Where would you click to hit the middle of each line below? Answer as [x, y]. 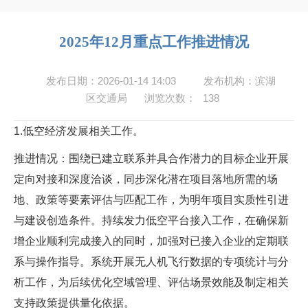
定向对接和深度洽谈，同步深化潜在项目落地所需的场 [146, 179]
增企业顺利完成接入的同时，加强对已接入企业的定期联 [151, 241]
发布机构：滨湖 [240, 81]
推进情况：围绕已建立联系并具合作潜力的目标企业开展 [151, 158]
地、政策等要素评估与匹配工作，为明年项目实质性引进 [151, 200]
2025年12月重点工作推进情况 [154, 42]
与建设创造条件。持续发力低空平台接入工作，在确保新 [151, 220]
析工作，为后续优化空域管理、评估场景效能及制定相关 [151, 282]
